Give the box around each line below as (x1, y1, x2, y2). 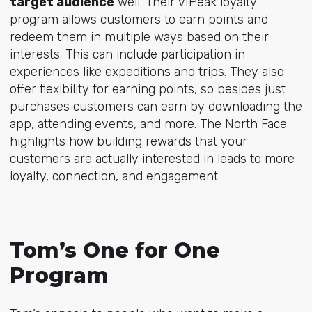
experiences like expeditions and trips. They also (9, 64, 284, 80)
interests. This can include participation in (9, 47, 245, 63)
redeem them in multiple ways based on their (9, 29, 269, 45)
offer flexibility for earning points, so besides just (9, 81, 286, 97)
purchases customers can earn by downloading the (9, 99, 302, 115)
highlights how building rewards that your (9, 134, 247, 150)
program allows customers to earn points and (9, 12, 268, 28)
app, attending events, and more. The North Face (9, 116, 287, 132)
